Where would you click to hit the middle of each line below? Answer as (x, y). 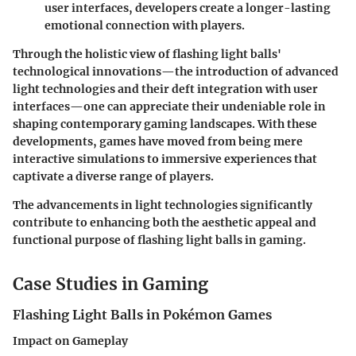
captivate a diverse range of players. (113, 176)
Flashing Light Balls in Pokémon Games (142, 315)
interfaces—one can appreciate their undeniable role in (169, 106)
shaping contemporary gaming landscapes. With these (165, 124)
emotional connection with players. (145, 25)
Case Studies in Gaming (110, 284)
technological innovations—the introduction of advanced (176, 71)
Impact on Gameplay (70, 341)
